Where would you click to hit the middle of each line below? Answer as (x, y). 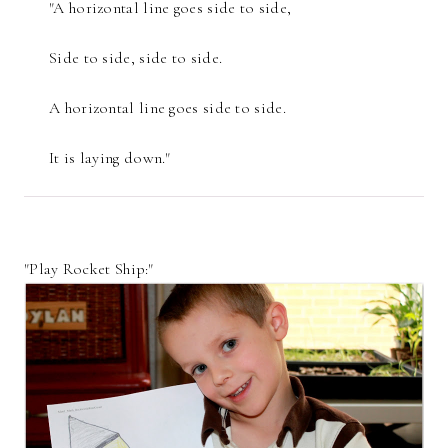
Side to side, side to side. (136, 58)
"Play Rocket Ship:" (89, 269)
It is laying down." (110, 158)
